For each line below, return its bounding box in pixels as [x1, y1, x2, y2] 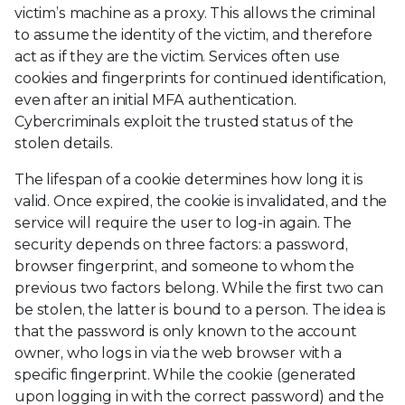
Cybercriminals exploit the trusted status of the [14, 112, 354, 130]
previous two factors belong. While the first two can [14, 278, 383, 297]
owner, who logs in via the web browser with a [14, 344, 342, 362]
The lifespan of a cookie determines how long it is [14, 170, 363, 188]
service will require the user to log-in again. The [14, 213, 352, 231]
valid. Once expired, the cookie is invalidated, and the [14, 192, 388, 210]
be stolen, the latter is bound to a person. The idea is [14, 300, 387, 318]
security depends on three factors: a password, [14, 235, 348, 253]
